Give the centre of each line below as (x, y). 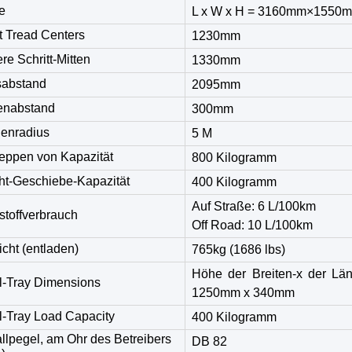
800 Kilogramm (234, 158)
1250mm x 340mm (243, 293)
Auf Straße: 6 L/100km (254, 206)
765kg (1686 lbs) (238, 249)
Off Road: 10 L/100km (252, 225)
